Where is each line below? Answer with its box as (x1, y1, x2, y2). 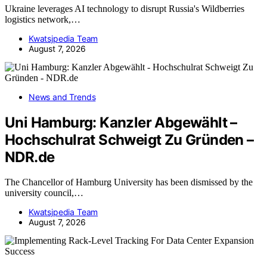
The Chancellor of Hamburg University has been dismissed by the (5, 177, 253, 188)
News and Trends (29, 91, 96, 102)
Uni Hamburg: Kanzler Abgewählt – (5, 113, 237, 131)
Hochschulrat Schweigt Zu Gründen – (5, 131, 254, 148)
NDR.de (5, 148, 55, 166)
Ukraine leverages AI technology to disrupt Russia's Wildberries (5, 3, 244, 14)
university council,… (5, 188, 83, 198)
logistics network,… (5, 14, 80, 24)
